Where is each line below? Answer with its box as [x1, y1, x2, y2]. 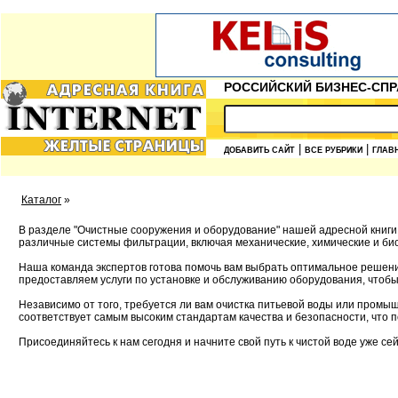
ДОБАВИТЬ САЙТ [224, 146, 295, 155]
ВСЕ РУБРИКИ [305, 146, 362, 155]
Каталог [21, 194, 61, 206]
